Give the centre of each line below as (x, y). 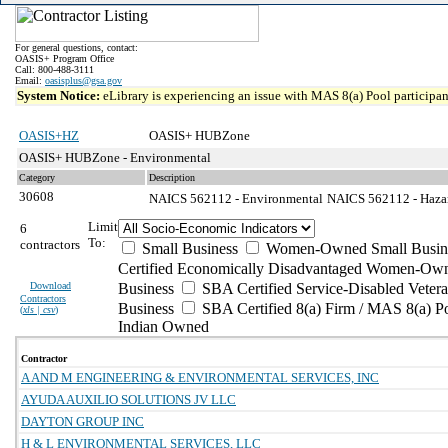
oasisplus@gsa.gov (83, 80)
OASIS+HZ (49, 135)
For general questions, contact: (76, 47)
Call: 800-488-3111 (54, 69)
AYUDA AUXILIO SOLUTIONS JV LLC (128, 399)
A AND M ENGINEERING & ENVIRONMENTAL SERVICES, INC (200, 377)
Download (50, 285)
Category (37, 177)
